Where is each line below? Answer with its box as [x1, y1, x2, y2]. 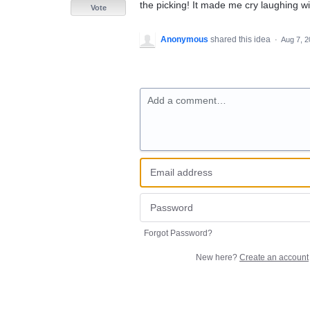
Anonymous [161, 35, 208, 44]
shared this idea [210, 35, 273, 44]
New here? [196, 253, 239, 262]
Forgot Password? [144, 228, 212, 238]
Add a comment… [147, 95, 226, 106]
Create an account [239, 253, 309, 262]
